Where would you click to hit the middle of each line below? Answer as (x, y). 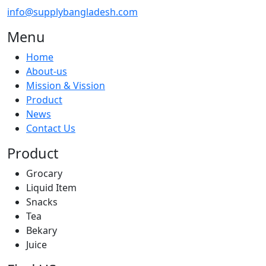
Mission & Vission (66, 85)
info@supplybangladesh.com (72, 12)
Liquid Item (51, 188)
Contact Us (51, 128)
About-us (47, 71)
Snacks (42, 202)
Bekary (42, 230)
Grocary (44, 173)
